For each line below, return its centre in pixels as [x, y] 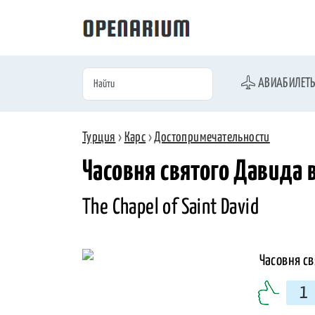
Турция [99, 138]
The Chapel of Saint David [171, 207]
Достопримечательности [212, 138]
